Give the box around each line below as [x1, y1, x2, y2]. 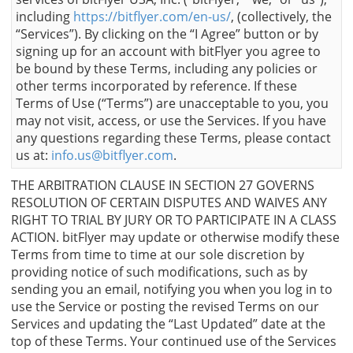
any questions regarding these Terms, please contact [16, 128, 331, 147]
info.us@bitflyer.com [51, 146, 173, 164]
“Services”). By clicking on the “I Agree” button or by [16, 24, 318, 43]
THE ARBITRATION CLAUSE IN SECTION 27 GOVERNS [11, 176, 314, 194]
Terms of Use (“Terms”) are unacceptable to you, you [16, 94, 329, 112]
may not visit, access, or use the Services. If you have [16, 111, 326, 129]
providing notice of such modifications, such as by [11, 262, 307, 281]
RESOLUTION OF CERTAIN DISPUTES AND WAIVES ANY [11, 193, 327, 211]
